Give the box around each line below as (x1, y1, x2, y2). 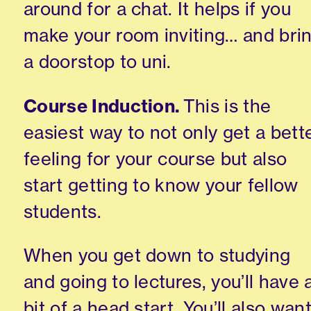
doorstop (38, 50, 115, 74)
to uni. (115, 50, 171, 74)
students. (24, 199, 106, 223)
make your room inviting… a (24, 24, 253, 47)
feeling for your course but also (24, 146, 287, 170)
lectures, (134, 270, 207, 294)
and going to (24, 270, 135, 294)
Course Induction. (24, 94, 180, 117)
